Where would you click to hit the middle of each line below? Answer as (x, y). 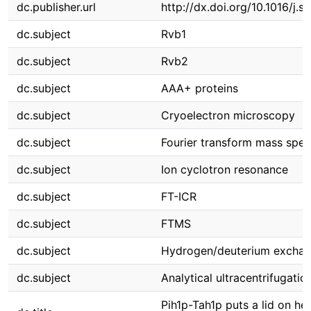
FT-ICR (179, 196)
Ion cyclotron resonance (225, 169)
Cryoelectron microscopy (228, 115)
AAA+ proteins (200, 88)
